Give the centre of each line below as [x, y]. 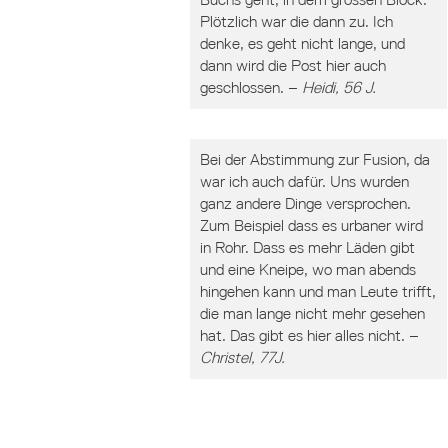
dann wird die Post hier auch [293, 65]
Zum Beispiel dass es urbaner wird [311, 225]
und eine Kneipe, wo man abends [308, 269]
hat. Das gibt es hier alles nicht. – [309, 335]
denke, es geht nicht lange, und [302, 43]
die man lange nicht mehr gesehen [312, 313]
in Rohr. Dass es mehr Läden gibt [307, 247]
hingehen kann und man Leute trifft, [318, 291]
